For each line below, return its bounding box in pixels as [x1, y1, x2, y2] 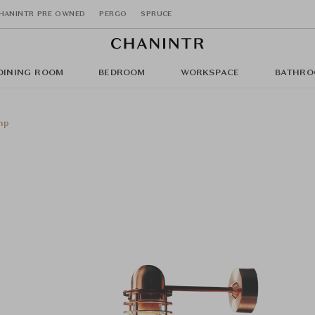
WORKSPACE [180, 69, 240, 77]
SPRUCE [141, 10, 172, 18]
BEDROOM [98, 69, 146, 77]
